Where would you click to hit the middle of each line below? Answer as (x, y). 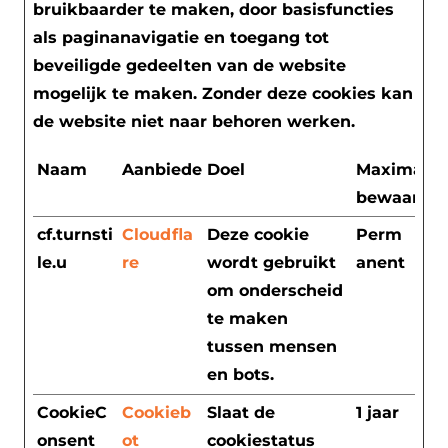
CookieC (72, 412)
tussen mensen (272, 346)
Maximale (397, 169)
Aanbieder (165, 169)
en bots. (240, 374)
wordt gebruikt (271, 262)
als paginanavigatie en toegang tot (181, 37)
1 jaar (377, 412)
